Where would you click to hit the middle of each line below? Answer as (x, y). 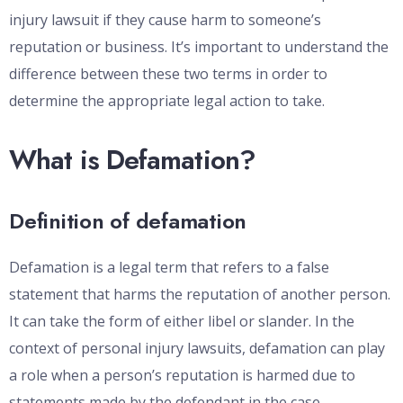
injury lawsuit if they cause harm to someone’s (165, 20)
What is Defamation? (132, 160)
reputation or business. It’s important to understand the (199, 47)
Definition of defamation (128, 221)
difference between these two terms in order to (168, 74)
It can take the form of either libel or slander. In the (182, 322)
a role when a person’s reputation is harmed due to (182, 376)
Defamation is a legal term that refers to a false (169, 268)
